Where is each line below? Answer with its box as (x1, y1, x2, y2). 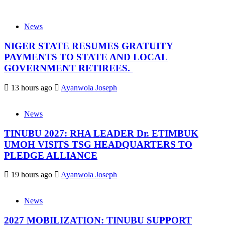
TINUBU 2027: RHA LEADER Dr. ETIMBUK (4, 128, 198, 139)
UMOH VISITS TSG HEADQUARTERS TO (4, 139, 192, 150)
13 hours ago (9, 83, 54, 92)
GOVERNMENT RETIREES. (4, 63, 133, 74)
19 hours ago (9, 170, 54, 179)
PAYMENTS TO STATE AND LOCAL (4, 52, 168, 63)
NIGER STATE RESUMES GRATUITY (4, 41, 173, 52)
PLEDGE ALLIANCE (4, 150, 97, 161)
